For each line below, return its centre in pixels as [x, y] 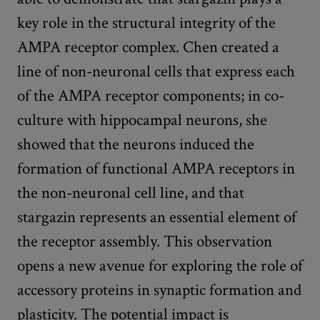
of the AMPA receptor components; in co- [151, 95]
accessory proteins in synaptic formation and [159, 290]
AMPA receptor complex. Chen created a [148, 47]
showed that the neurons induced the [136, 144]
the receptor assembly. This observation [145, 241]
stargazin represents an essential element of [157, 217]
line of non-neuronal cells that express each [156, 71]
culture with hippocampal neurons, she [142, 120]
